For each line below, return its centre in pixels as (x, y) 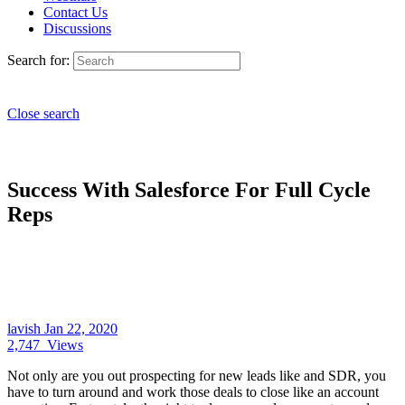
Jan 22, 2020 (81, 328)
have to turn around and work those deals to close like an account (193, 391)
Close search (43, 113)
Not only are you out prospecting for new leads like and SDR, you (197, 375)
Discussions (77, 28)
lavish (26, 328)
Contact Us (75, 12)
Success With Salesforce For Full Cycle (189, 189)
